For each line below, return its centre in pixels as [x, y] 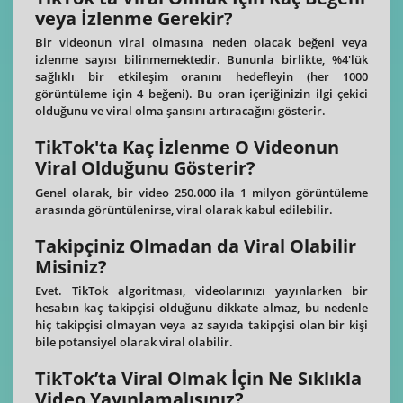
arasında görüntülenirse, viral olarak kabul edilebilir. [184, 209]
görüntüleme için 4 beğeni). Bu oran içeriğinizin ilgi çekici [201, 94]
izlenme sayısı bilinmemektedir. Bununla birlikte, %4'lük [201, 60]
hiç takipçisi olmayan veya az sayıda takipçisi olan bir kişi [201, 325]
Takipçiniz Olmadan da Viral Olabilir [196, 246]
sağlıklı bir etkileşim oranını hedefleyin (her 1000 [201, 77]
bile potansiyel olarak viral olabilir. [134, 342]
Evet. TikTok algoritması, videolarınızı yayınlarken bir [201, 291]
